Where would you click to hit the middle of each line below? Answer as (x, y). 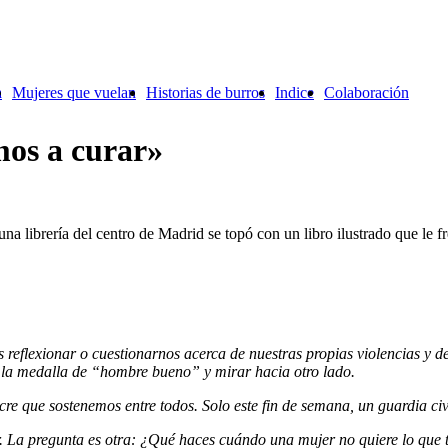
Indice (294, 92)
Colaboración (366, 92)
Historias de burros (205, 92)
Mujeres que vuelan (74, 92)
